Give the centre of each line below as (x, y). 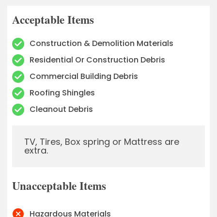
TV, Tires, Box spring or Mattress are (102, 141)
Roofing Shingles (62, 93)
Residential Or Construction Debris (98, 60)
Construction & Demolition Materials (102, 44)
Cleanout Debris (62, 109)
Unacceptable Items (59, 185)
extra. (36, 150)
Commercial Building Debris (84, 77)
